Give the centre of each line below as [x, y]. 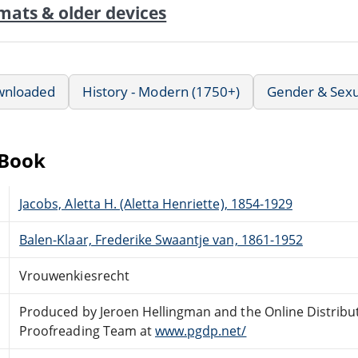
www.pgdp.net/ [201, 330]
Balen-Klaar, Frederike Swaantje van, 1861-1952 [161, 239]
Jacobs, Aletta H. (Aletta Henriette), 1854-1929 [156, 203]
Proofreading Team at [87, 330]
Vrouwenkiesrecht [74, 275]
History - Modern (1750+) [161, 91]
